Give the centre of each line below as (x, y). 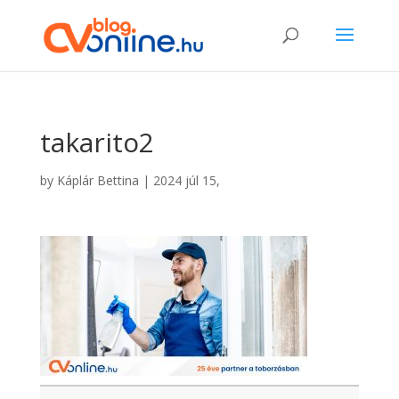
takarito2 (97, 142)
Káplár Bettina (98, 180)
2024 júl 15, (186, 180)
